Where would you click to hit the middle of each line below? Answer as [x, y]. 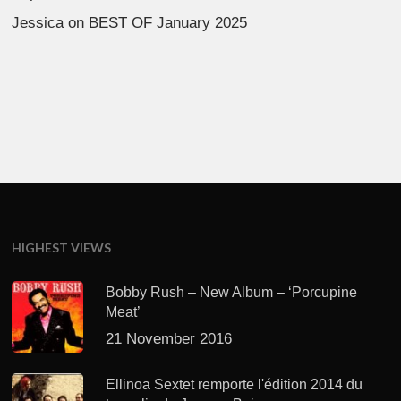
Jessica [38, 23]
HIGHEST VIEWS [62, 247]
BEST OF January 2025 [168, 23]
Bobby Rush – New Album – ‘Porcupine [232, 292]
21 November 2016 [169, 338]
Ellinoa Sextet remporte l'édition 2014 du [235, 384]
